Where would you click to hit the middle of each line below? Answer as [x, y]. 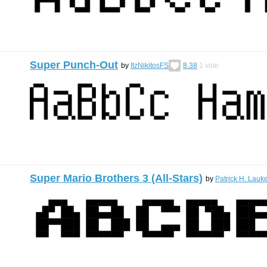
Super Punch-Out [74, 65]
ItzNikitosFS [150, 65]
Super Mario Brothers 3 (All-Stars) [116, 178]
